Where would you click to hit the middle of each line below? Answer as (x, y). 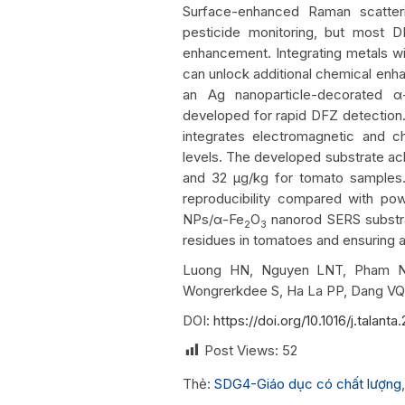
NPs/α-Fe (213, 219)
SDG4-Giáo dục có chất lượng (308, 383)
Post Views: (241, 350)
